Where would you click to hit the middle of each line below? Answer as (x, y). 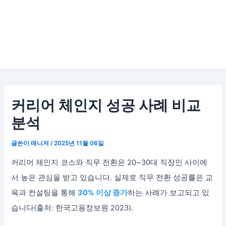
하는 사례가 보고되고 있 (169, 193)
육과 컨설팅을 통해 (45, 193)
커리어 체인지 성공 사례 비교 (106, 105)
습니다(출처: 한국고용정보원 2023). (72, 208)
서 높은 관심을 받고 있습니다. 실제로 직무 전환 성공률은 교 (112, 178)
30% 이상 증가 (103, 193)
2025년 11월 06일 (79, 143)
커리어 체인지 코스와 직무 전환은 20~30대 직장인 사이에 (109, 163)
